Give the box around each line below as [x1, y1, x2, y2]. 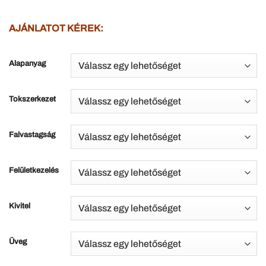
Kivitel [9, 202, 30, 211]
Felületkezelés [9, 166, 59, 175]
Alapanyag [9, 59, 46, 68]
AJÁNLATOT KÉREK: [9, 23, 103, 33]
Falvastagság [9, 131, 55, 140]
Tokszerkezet [9, 95, 56, 104]
